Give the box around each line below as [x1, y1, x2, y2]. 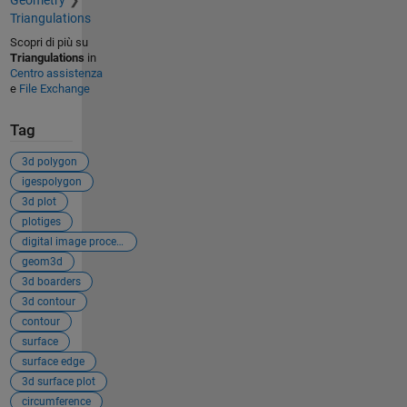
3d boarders [21, 274, 81, 288]
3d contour [21, 294, 75, 308]
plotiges [21, 214, 61, 228]
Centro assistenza [9, 66, 103, 81]
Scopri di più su [9, 35, 88, 50]
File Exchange [18, 82, 90, 96]
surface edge [21, 354, 84, 368]
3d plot [21, 194, 56, 208]
